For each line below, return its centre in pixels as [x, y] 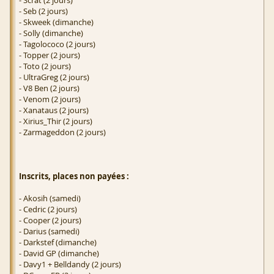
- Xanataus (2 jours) [54, 110]
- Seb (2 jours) [43, 11]
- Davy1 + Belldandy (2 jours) [70, 265]
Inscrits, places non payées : [74, 176]
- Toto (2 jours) [45, 66]
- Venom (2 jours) [50, 99]
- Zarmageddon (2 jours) [62, 132]
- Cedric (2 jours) [48, 209]
